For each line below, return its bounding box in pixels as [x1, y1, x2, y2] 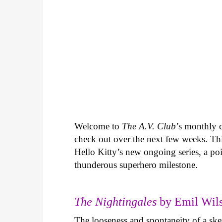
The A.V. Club [122, 120, 176, 131]
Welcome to [74, 120, 122, 131]
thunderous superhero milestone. [74, 159, 201, 170]
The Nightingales [74, 195, 157, 209]
